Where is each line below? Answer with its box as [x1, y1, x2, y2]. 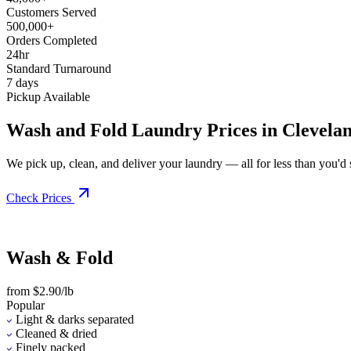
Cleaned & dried [16, 326, 97, 340]
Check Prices [6, 190, 71, 204]
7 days [6, 75, 38, 89]
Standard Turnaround [6, 61, 111, 75]
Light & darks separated [16, 312, 134, 326]
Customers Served [6, 5, 96, 19]
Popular [6, 298, 45, 312]
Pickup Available [6, 89, 90, 103]
